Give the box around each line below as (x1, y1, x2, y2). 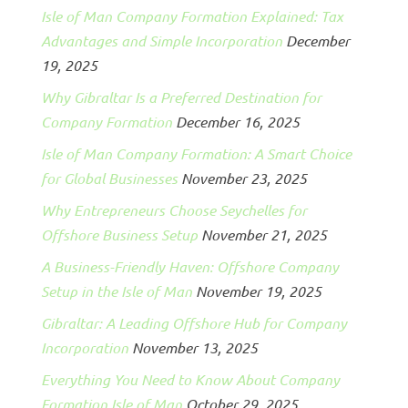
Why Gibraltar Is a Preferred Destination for (40, 87, 321, 107)
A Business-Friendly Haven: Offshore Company (40, 256, 339, 276)
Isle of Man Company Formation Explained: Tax (40, 5, 343, 25)
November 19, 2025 (195, 280, 321, 301)
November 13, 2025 (131, 337, 258, 357)
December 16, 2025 (175, 111, 300, 131)
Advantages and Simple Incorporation (40, 30, 282, 50)
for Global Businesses (40, 168, 178, 188)
